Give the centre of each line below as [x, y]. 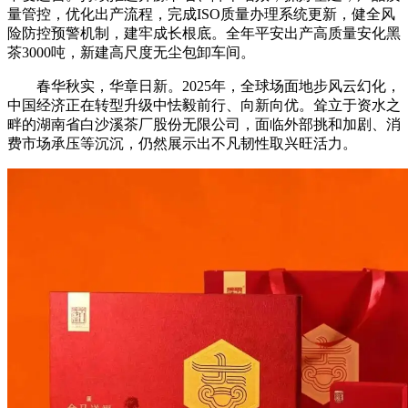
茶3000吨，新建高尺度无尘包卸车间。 [131, 53]
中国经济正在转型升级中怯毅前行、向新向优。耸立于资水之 [204, 106]
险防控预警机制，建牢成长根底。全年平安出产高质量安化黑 [204, 34]
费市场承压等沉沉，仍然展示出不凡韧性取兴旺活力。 [182, 144]
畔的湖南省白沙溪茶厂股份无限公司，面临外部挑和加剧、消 [204, 125]
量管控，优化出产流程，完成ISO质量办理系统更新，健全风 [201, 15]
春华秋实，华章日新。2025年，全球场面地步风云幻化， [204, 87]
